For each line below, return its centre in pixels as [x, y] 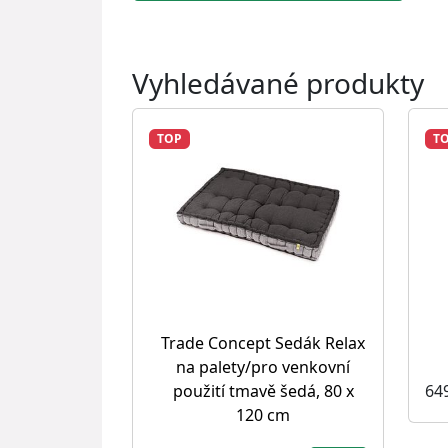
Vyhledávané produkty [278, 83]
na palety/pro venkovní [263, 367]
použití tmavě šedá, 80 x [263, 391]
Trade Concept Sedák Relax [263, 343]
